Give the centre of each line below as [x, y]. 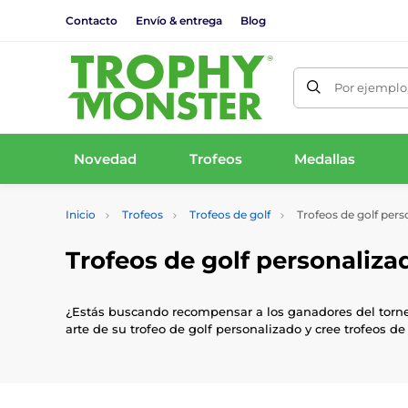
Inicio [81, 214]
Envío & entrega [179, 20]
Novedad [105, 158]
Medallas [325, 158]
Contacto [92, 20]
